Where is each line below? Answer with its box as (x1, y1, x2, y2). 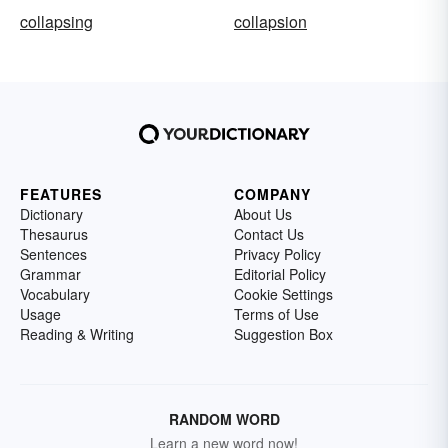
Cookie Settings (234, 284, 333, 305)
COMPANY (234, 184, 311, 205)
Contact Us (234, 224, 304, 245)
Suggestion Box (234, 324, 333, 345)
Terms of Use (234, 304, 319, 325)
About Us (234, 204, 292, 225)
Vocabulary (20, 284, 90, 305)
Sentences (20, 244, 87, 265)
